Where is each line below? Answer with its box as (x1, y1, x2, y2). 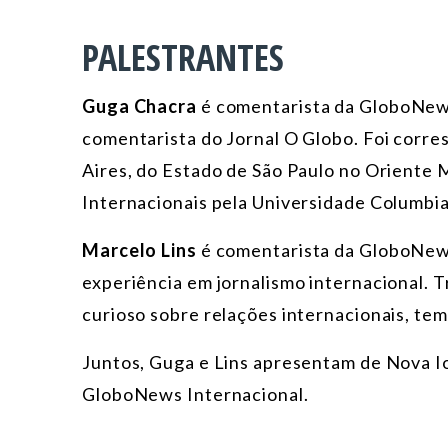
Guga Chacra (82, 95, 197, 118)
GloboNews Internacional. (82, 383, 313, 406)
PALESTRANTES (82, 33, 284, 83)
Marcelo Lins (82, 239, 197, 262)
